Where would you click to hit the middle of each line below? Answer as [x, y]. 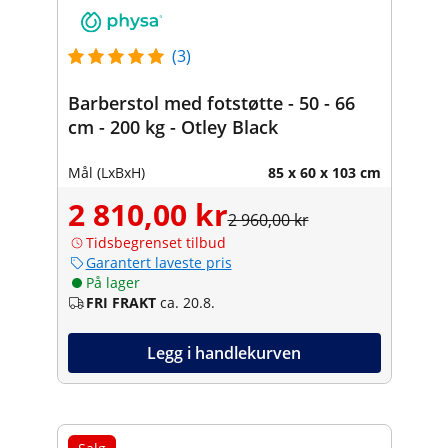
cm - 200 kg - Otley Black [172, 126]
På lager [112, 282]
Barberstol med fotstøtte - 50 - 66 [211, 102]
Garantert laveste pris [158, 262]
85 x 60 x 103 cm [324, 172]
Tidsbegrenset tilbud [155, 242]
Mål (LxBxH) [106, 172]
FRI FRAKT [120, 302]
